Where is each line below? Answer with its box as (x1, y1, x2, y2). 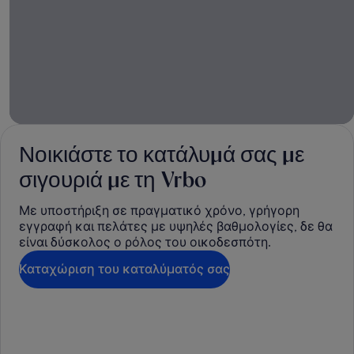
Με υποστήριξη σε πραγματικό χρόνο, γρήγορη (19, 202, 299, 219)
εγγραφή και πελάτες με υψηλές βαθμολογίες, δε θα (19, 218, 333, 235)
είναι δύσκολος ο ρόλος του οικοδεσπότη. (19, 234, 271, 250)
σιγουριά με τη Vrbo (19, 170, 206, 192)
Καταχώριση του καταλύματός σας (19, 262, 230, 277)
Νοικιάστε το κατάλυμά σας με (19, 145, 304, 167)
